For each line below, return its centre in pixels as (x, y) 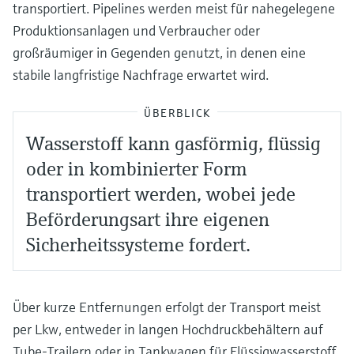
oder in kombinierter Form (137, 169)
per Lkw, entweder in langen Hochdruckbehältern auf (168, 329)
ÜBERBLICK (177, 113)
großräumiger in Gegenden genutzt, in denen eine (159, 52)
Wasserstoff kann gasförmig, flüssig (173, 143)
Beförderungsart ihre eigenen (148, 219)
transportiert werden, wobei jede (161, 194)
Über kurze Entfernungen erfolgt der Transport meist (167, 307)
